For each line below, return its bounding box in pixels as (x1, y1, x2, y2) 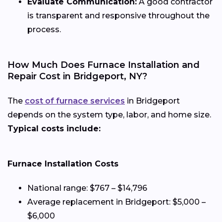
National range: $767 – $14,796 (27, 183, 147, 193)
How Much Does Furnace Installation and (7, 59, 200, 71)
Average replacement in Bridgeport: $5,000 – (27, 197, 206, 207)
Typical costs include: (7, 124, 101, 134)
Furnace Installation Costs (7, 159, 118, 169)
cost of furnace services (25, 96, 125, 106)
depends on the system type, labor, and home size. (7, 110, 211, 120)
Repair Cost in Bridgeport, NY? (7, 71, 147, 82)
